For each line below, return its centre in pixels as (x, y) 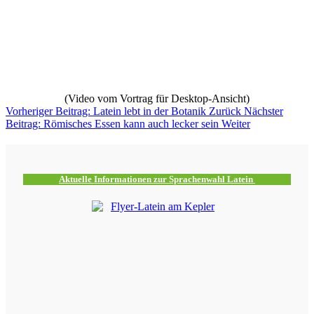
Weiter (236, 123)
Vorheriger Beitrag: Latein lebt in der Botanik (107, 111)
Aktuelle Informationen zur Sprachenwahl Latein (157, 179)
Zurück (225, 111)
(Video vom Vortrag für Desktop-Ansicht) (157, 98)
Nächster (264, 111)
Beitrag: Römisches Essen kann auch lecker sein (114, 123)
